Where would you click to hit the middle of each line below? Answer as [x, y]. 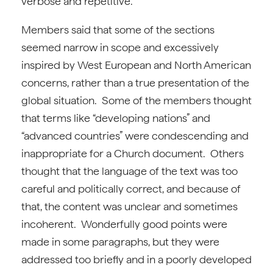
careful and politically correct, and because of [131, 189]
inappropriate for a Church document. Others [133, 153]
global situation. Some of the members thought [136, 100]
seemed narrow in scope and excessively [120, 47]
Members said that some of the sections [118, 30]
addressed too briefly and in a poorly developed [136, 259]
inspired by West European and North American [136, 65]
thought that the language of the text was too [129, 171]
